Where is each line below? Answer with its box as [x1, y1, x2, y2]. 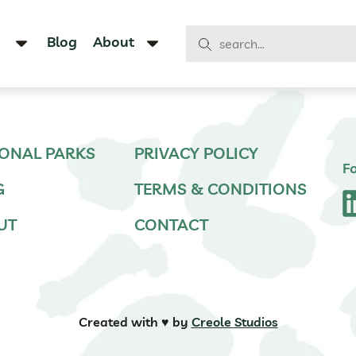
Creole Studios [191, 313, 278, 330]
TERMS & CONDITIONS [134, 178, 307, 199]
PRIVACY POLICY [134, 142, 258, 163]
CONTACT [134, 214, 208, 234]
